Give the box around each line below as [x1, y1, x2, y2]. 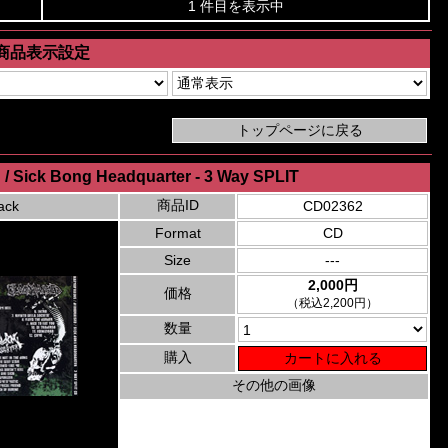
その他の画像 [232, 377, 316, 393]
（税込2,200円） [287, 296, 378, 310]
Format [154, 225, 201, 241]
